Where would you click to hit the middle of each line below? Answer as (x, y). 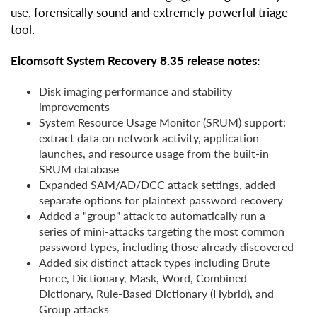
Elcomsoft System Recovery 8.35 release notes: (135, 61)
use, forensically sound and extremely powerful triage (149, 13)
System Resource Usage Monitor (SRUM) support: (162, 122)
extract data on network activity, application (149, 138)
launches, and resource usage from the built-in (154, 154)
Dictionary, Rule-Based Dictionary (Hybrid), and (156, 294)
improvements (74, 107)
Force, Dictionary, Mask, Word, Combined (143, 278)
